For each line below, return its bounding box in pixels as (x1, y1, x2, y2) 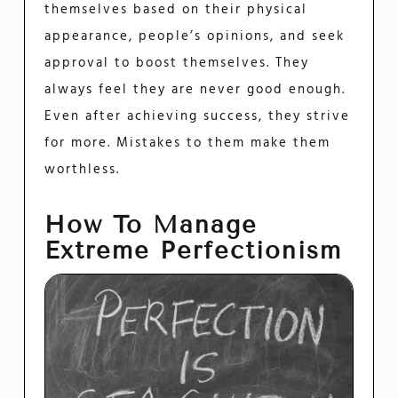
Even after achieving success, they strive (44, 106, 351, 128)
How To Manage (44, 210, 259, 239)
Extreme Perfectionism (44, 235, 343, 265)
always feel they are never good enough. (44, 79, 346, 101)
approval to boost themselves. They (44, 52, 310, 75)
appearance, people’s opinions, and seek (44, 26, 346, 48)
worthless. (44, 159, 121, 181)
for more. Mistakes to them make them (44, 132, 331, 155)
